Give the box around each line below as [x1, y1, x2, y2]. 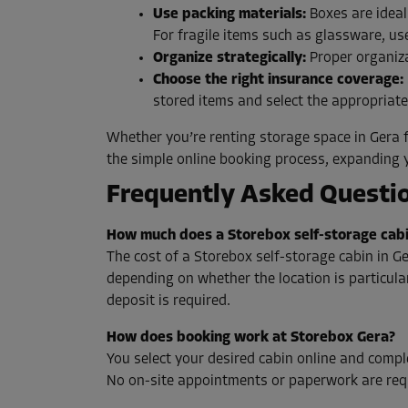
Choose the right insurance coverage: [153, 73, 403, 88]
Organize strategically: [153, 51, 306, 66]
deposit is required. [107, 294, 230, 310]
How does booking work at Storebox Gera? [107, 331, 395, 346]
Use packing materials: [153, 7, 306, 23]
